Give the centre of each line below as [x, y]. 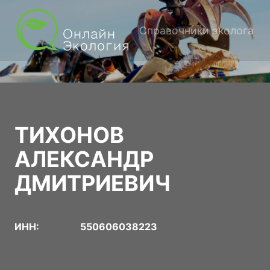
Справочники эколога [196, 30]
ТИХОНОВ [69, 135]
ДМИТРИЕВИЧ [93, 183]
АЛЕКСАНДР [84, 159]
